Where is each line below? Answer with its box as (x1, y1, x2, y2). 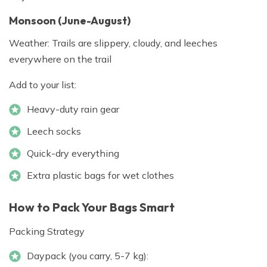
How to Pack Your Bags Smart (9, 200, 175, 215)
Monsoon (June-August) (9, 14, 131, 28)
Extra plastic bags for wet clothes (27, 169, 174, 182)
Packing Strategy (9, 225, 85, 238)
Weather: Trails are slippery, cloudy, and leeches (9, 37, 218, 49)
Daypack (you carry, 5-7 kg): (27, 250, 148, 262)
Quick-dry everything (27, 147, 119, 160)
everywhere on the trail (9, 53, 111, 66)
